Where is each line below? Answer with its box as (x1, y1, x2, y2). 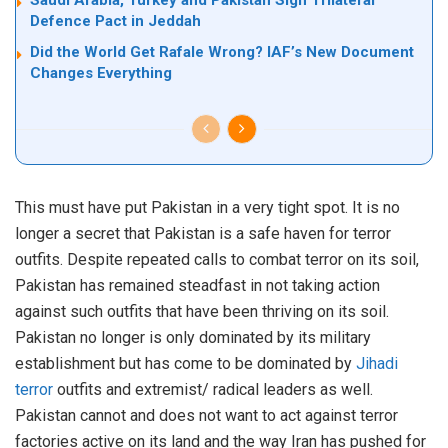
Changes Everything (30, 64, 172, 83)
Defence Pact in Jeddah (30, 12, 201, 31)
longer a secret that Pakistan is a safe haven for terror (15, 224, 391, 244)
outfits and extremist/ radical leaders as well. (53, 380, 373, 400)
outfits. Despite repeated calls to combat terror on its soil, (15, 250, 419, 270)
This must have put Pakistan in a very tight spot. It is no (15, 198, 400, 218)
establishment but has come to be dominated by (15, 354, 356, 374)
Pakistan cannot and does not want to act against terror (15, 406, 398, 426)
